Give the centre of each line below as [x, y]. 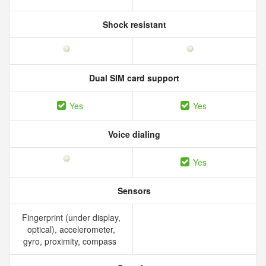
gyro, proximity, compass [71, 241]
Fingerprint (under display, [71, 217]
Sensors [133, 191]
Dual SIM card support [133, 78]
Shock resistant [133, 24]
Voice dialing [133, 134]
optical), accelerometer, [71, 229]
